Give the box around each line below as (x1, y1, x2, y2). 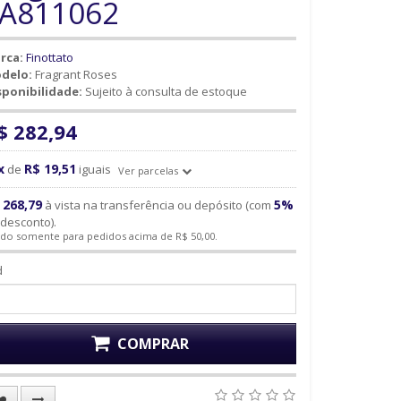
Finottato (26, 49, 73, 66)
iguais (79, 161, 111, 178)
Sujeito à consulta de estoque (82, 83, 247, 100)
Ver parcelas (118, 163, 178, 177)
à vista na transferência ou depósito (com (42, 197, 274, 214)
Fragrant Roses (32, 66, 117, 83)
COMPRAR (116, 334, 189, 354)
